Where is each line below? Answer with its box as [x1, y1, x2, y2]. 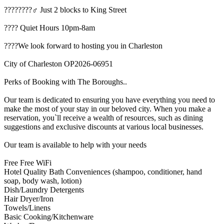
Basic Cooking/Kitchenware [4, 212, 93, 221]
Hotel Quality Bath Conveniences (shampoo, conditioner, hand [4, 167, 202, 176]
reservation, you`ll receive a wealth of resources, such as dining [4, 113, 203, 122]
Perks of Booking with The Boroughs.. [4, 77, 127, 86]
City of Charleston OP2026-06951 [4, 59, 113, 68]
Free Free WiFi [4, 158, 51, 167]
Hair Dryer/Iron [4, 194, 53, 203]
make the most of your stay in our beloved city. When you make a [4, 104, 211, 113]
